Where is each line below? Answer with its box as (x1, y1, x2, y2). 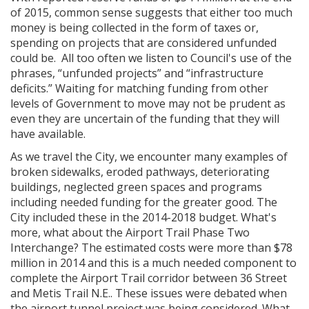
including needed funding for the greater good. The (10, 194, 277, 210)
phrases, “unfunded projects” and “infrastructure (10, 65, 263, 81)
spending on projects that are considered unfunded (10, 34, 277, 50)
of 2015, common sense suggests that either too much (10, 4, 292, 20)
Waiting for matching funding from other (52, 80, 268, 96)
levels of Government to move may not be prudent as (10, 95, 286, 111)
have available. (10, 126, 91, 141)
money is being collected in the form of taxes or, (10, 19, 259, 35)
